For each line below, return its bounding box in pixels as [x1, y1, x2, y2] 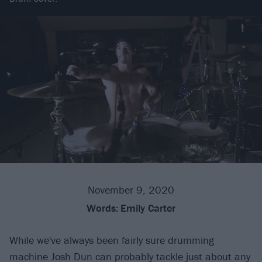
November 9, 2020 [88, 183, 174, 197]
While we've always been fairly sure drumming [9, 233, 214, 247]
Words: [87, 201, 118, 215]
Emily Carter [120, 201, 175, 215]
